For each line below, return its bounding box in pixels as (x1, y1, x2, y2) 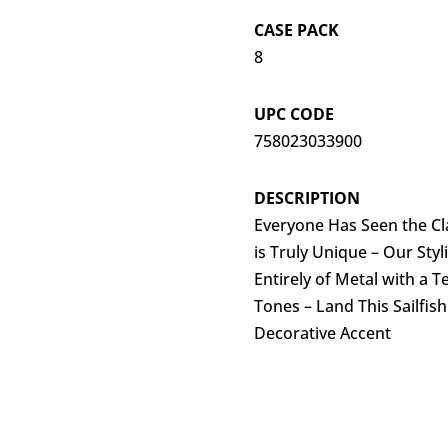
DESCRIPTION (253, 186, 360, 209)
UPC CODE (253, 102, 334, 125)
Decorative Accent (253, 321, 391, 344)
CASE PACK (253, 19, 339, 42)
